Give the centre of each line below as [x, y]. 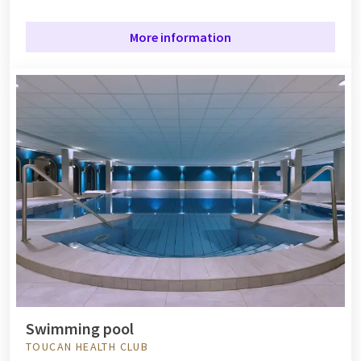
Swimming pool [80, 328]
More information [180, 37]
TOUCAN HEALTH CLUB [87, 346]
